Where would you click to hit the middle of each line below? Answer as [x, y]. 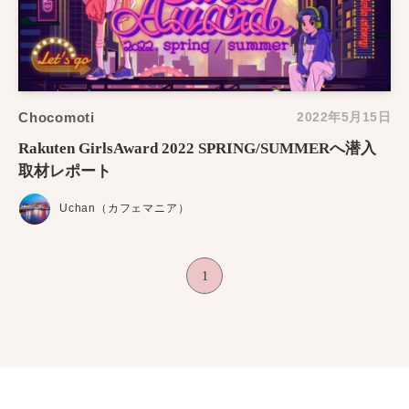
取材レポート [65, 171]
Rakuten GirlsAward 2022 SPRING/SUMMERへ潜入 [197, 148]
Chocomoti [57, 117]
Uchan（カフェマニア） [125, 209]
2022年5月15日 [344, 117]
